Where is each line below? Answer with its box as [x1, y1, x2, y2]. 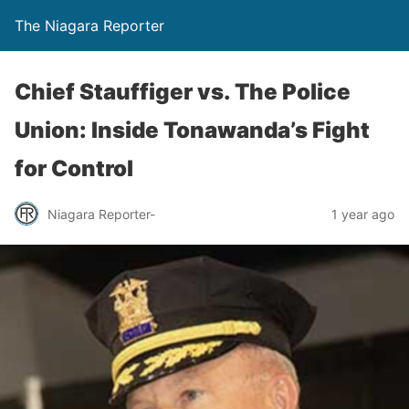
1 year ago [331, 205, 394, 222]
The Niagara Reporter [15, 16, 164, 35]
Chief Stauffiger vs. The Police [15, 79, 351, 105]
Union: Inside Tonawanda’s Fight [15, 117, 370, 143]
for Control [15, 155, 133, 182]
